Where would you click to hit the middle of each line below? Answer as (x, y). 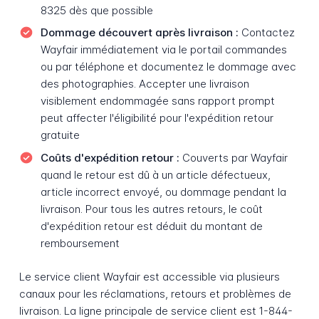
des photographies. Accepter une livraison (145, 84)
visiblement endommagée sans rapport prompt (157, 101)
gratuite (60, 135)
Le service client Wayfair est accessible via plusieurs (149, 276)
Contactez (266, 33)
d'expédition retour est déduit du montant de (151, 226)
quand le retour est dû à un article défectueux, (155, 174)
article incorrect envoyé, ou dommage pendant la (163, 192)
